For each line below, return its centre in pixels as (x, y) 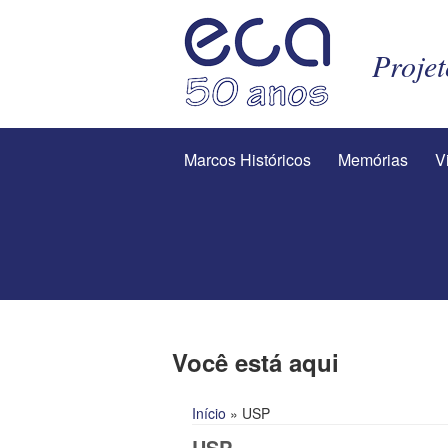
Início (209, 413)
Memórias (373, 159)
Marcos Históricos (247, 159)
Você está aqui (255, 362)
